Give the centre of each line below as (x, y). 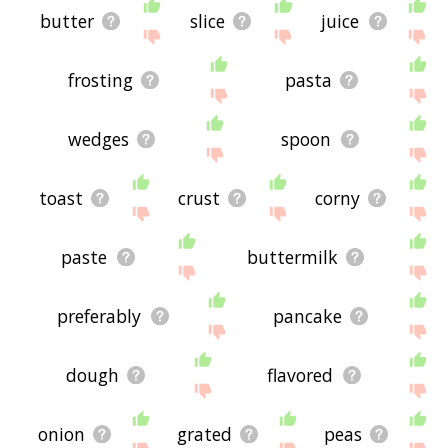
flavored (300, 374)
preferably (99, 315)
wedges (98, 138)
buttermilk (292, 256)
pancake (307, 315)
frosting (100, 79)
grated (204, 433)
